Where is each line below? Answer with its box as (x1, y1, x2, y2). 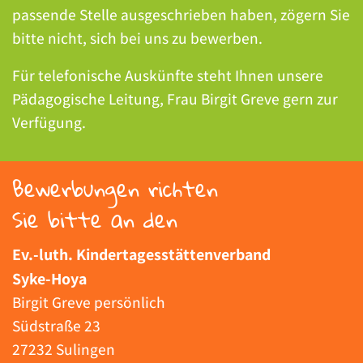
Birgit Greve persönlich (12, 291, 165, 313)
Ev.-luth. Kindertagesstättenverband (12, 243, 271, 265)
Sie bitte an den (12, 198, 177, 240)
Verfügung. (12, 112, 86, 134)
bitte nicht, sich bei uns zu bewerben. (12, 27, 263, 49)
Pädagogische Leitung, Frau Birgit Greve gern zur (12, 88, 338, 110)
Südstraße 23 (12, 314, 100, 336)
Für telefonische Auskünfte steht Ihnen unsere (12, 65, 323, 87)
